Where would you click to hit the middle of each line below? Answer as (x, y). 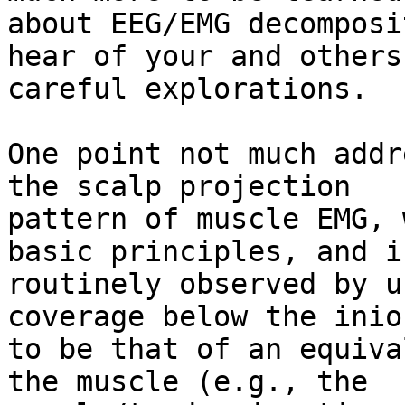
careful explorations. (188, 89)
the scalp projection (179, 187)
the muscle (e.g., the (188, 382)
